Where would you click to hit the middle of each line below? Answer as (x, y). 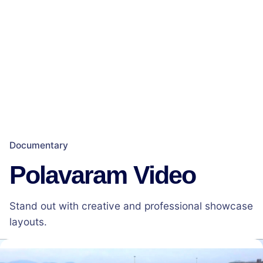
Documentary (39, 146)
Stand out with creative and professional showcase (131, 206)
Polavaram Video (102, 175)
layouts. (28, 222)
